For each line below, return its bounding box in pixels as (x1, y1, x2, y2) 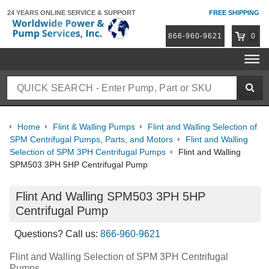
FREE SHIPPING (209, 9, 259, 16)
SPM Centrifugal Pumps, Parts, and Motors (10, 134, 173, 144)
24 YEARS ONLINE (7, 9, 67, 16)
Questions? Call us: (14, 229, 100, 239)
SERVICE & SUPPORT (67, 9, 136, 16)
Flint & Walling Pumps (52, 122, 135, 131)
